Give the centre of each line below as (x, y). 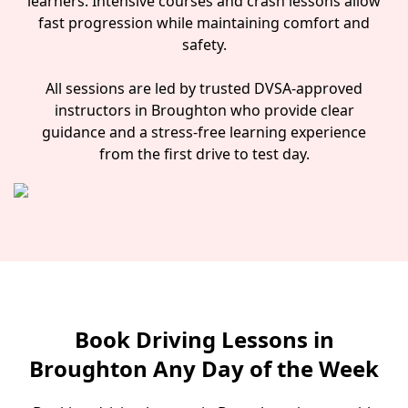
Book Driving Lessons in (204, 339)
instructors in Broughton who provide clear (204, 110)
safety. (204, 45)
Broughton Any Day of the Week (204, 368)
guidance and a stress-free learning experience (204, 132)
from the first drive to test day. (204, 154)
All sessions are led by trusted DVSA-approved (204, 88)
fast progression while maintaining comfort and (204, 23)
